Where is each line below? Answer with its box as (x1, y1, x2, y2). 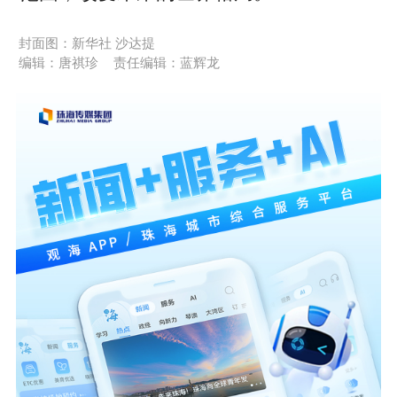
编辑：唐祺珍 (18, 56, 98, 71)
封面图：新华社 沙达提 (18, 36, 155, 51)
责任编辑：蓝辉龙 (113, 56, 221, 71)
